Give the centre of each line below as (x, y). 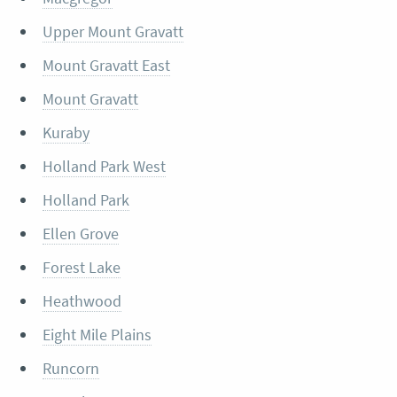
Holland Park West (104, 167)
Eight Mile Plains (97, 335)
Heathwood (82, 301)
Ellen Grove (80, 234)
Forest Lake (81, 268)
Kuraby (66, 133)
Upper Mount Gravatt (113, 32)
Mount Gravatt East (106, 66)
